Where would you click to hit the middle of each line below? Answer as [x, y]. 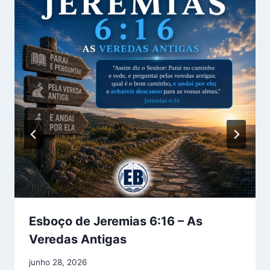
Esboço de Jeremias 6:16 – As [116, 221]
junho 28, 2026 [58, 262]
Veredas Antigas [78, 239]
